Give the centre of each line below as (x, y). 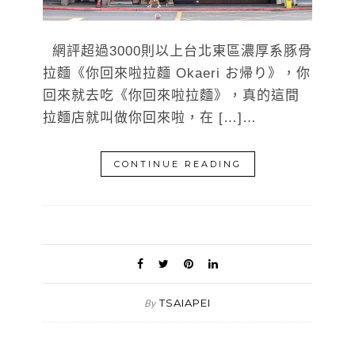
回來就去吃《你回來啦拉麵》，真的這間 (171, 95)
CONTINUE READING (177, 164)
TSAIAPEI (185, 302)
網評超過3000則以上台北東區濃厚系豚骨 (177, 51)
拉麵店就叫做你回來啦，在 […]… (150, 117)
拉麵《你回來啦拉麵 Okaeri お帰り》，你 (177, 73)
